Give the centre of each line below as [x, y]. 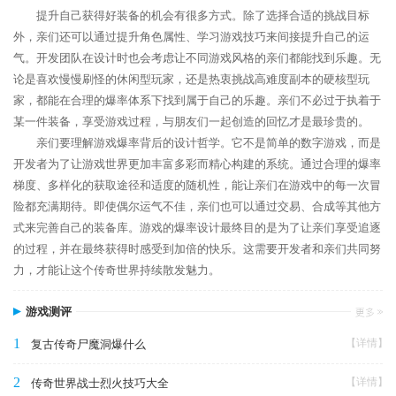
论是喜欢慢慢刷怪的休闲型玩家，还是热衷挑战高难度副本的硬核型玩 [191, 79]
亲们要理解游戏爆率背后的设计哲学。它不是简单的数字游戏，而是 [209, 142]
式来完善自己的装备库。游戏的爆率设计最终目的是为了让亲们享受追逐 [197, 227]
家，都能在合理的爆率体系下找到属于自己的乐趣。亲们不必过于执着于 [197, 100]
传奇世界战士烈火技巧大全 [100, 383]
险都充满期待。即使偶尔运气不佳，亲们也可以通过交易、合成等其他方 [197, 206]
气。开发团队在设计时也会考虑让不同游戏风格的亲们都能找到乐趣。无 [197, 57]
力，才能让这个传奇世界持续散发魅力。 [117, 270]
